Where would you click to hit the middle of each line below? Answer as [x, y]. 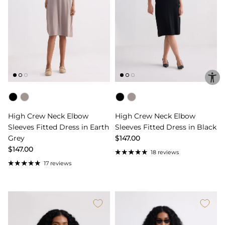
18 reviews [164, 152]
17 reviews [57, 163]
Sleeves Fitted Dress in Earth [59, 127]
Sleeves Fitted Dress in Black [166, 127]
